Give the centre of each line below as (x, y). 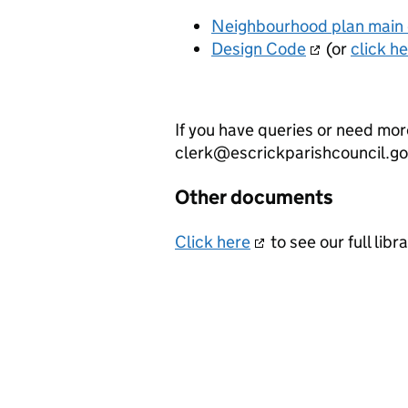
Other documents (254, 197)
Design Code (259, 48)
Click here (213, 241)
